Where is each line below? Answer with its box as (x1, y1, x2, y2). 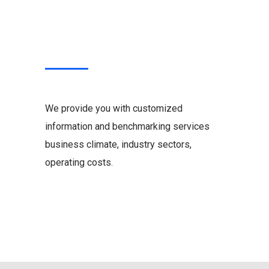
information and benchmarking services (44, 121, 210, 133)
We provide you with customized (44, 103, 183, 115)
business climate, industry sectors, (44, 139, 192, 151)
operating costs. (44, 157, 113, 169)
